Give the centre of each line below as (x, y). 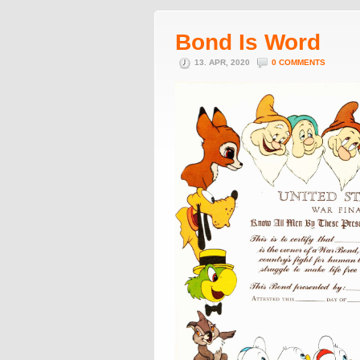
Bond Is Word (248, 42)
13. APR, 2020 (223, 62)
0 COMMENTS (299, 62)
